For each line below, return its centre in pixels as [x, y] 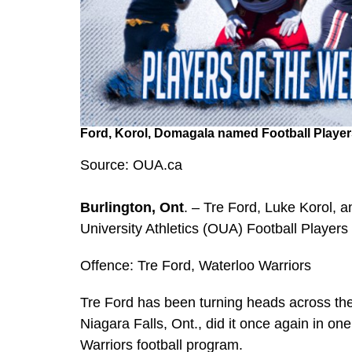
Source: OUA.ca [131, 165]
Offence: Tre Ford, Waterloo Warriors [196, 266]
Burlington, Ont [132, 208]
